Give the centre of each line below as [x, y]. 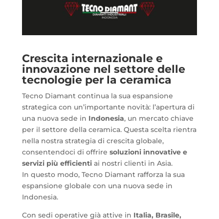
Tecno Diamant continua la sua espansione [97, 96]
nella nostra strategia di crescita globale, [93, 141]
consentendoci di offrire [66, 152]
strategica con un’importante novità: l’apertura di [108, 107]
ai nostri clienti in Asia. [132, 164]
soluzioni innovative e [148, 152]
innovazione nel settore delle [103, 69]
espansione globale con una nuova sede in [97, 186]
